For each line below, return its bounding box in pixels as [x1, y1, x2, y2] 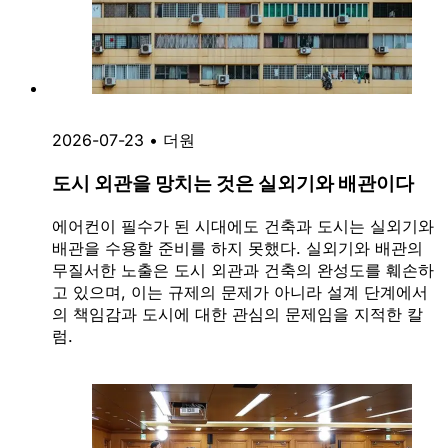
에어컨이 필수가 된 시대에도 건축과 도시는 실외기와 [52, 215, 434, 236]
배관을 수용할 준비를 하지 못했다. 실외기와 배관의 [52, 237, 423, 258]
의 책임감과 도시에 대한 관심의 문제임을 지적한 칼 [52, 303, 423, 324]
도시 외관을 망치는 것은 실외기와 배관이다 [52, 172, 414, 196]
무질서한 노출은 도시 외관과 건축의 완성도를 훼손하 [52, 259, 434, 280]
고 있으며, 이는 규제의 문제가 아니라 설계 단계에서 [52, 281, 428, 302]
